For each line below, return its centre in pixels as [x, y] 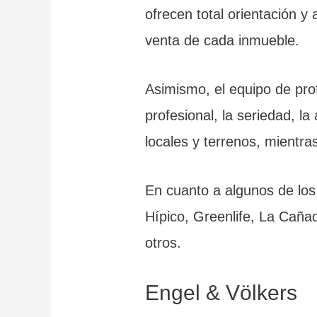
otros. [163, 242]
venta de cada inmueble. [223, 40]
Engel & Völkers [221, 292]
